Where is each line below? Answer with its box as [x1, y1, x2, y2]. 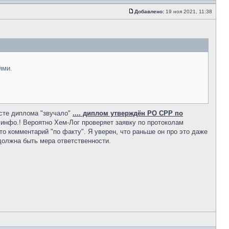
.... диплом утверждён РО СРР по [73, 109, 183, 117]
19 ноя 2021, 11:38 [164, 9, 214, 14]
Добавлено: [134, 9, 164, 14]
